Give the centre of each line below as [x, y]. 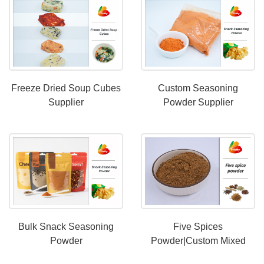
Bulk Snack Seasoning [66, 226]
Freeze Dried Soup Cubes [66, 88]
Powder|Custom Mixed [198, 240]
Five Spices [198, 226]
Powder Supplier [198, 103]
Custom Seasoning [198, 88]
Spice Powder [198, 255]
